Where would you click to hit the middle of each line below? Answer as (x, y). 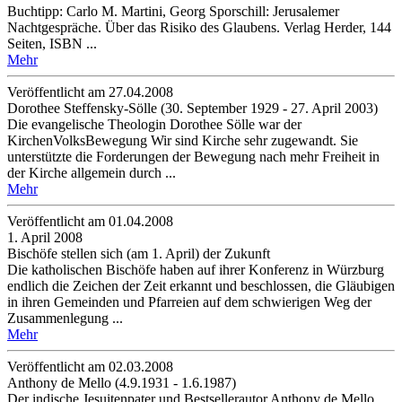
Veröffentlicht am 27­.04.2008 (90, 92)
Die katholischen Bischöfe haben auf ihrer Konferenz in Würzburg (196, 269)
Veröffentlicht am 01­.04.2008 (90, 221)
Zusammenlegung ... (65, 318)
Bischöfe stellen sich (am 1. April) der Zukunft (139, 253)
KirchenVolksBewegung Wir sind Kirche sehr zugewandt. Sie (183, 140)
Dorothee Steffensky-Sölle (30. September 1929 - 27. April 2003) (192, 108)
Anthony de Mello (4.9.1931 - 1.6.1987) (122, 382)
